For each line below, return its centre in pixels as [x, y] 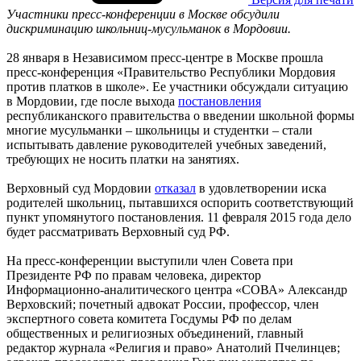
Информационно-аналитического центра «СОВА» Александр [177, 289]
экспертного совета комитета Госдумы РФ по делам [149, 318]
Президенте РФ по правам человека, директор [134, 275]
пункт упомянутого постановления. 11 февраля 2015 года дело [179, 217]
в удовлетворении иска [261, 188]
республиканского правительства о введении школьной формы [180, 115]
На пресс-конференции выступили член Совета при [150, 260]
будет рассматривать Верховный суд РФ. [118, 231]
